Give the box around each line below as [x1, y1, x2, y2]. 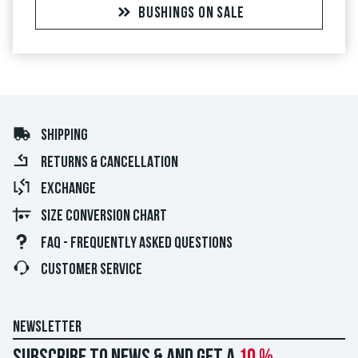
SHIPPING [41, 128, 88, 145]
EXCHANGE [41, 181, 96, 198]
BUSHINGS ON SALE [138, 6, 245, 22]
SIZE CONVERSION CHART [41, 208, 167, 225]
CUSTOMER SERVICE [41, 262, 142, 279]
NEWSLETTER [13, 319, 82, 336]
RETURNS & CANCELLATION [41, 154, 178, 171]
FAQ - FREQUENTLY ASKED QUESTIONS [41, 235, 233, 252]
